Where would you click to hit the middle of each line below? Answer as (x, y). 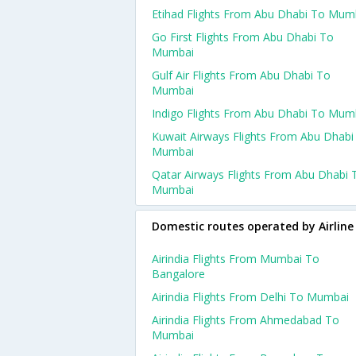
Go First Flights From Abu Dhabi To (243, 37)
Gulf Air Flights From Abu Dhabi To (241, 75)
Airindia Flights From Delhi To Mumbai (250, 297)
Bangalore (178, 274)
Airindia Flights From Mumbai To (236, 259)
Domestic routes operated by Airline (253, 226)
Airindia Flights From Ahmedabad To (246, 320)
